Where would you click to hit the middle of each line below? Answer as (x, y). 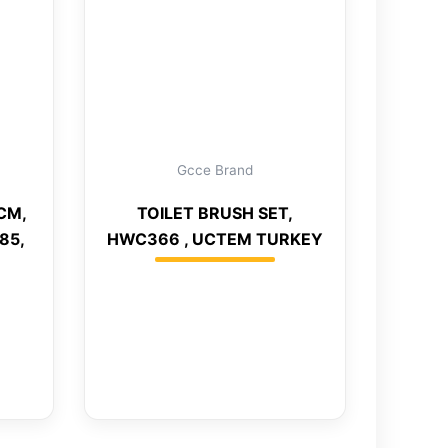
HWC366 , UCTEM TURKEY (214, 239)
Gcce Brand (214, 170)
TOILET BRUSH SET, (214, 213)
